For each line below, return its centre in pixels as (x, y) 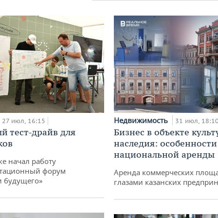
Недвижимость (142, 120)
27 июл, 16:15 (24, 121)
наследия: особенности (165, 144)
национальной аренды (164, 155)
